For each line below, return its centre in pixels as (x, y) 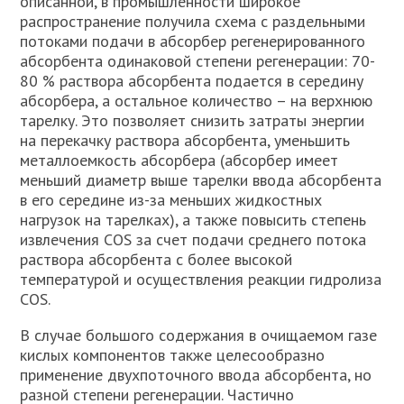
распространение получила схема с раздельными (193, 21)
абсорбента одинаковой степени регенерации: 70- (198, 61)
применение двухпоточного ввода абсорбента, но (196, 375)
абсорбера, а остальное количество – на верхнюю (197, 101)
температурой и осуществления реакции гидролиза (201, 279)
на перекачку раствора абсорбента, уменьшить (185, 140)
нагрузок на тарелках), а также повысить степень (193, 220)
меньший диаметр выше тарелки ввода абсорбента (201, 180)
